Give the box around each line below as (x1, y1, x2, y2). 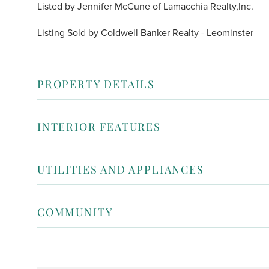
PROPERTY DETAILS (37, 76, 156, 91)
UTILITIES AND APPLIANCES (37, 162, 204, 177)
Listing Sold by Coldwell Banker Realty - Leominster (37, 26, 253, 39)
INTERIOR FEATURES (37, 119, 161, 134)
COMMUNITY (37, 204, 113, 219)
